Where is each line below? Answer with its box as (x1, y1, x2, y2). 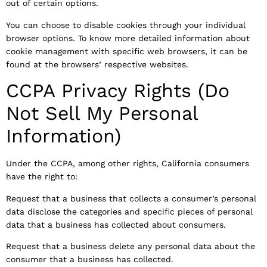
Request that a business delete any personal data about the (6, 241, 255, 251)
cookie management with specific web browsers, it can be (6, 46, 247, 56)
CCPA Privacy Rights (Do (6, 79, 229, 103)
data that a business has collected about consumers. (6, 219, 226, 229)
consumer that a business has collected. (6, 254, 173, 264)
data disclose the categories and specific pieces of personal (6, 206, 253, 216)
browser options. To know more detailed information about (6, 33, 250, 43)
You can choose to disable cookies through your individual (6, 20, 246, 30)
